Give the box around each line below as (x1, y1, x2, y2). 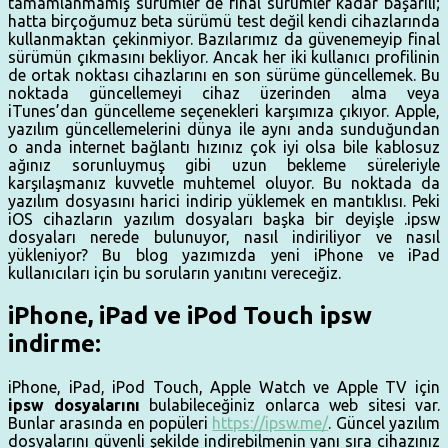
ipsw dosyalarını (8, 396, 140, 415)
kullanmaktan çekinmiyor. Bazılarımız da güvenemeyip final (8, 30, 440, 49)
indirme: (8, 330, 101, 358)
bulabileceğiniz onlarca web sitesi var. (139, 396, 440, 415)
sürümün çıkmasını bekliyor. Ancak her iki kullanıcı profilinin (8, 48, 440, 67)
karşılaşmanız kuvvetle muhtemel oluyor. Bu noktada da (8, 174, 440, 193)
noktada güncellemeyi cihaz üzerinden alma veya (8, 84, 440, 103)
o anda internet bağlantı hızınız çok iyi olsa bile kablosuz (8, 138, 440, 157)
